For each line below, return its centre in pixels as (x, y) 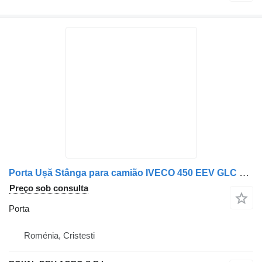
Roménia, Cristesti (59, 235)
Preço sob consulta (49, 188)
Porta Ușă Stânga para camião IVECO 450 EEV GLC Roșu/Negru (244, 173)
